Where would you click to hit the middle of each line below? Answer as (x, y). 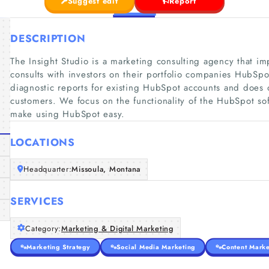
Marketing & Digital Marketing (117, 228)
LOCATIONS (43, 142)
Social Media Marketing (156, 246)
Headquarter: (48, 169)
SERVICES (37, 201)
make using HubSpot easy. (68, 114)
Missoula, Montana (106, 169)
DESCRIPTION (48, 38)
